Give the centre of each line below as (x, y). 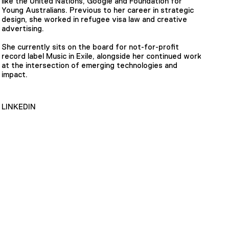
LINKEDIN (19, 107)
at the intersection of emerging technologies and (90, 65)
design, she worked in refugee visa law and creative (95, 19)
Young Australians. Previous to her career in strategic (98, 10)
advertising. (24, 28)
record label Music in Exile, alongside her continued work (102, 56)
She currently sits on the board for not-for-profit (90, 47)
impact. (16, 75)
